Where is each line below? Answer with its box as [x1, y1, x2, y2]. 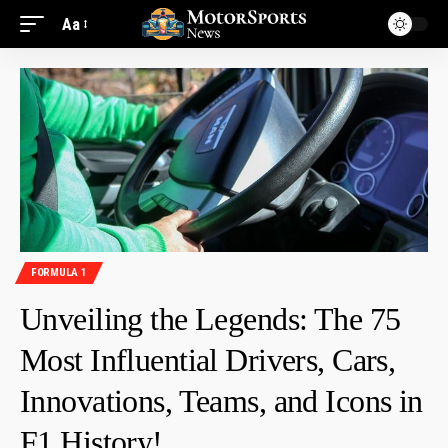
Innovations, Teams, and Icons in [20, 382, 423, 419]
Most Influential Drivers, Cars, [20, 341, 396, 378]
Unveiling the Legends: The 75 [20, 300, 401, 337]
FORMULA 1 [31, 266, 87, 280]
